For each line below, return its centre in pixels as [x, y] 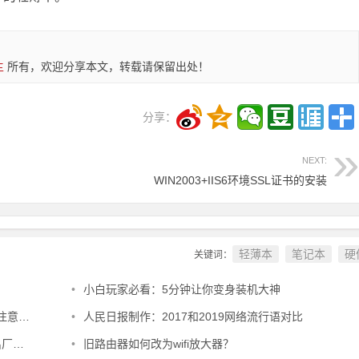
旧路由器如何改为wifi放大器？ [158, 344]
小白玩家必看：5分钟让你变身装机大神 [182, 289]
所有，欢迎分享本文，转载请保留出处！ [107, 67]
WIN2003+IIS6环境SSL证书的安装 [241, 180]
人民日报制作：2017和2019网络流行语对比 [193, 317]
